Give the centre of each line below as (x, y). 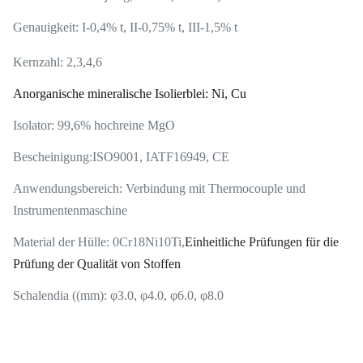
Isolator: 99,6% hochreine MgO (94, 125)
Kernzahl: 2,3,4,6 (58, 62)
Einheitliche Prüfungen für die (262, 242)
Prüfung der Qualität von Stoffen (97, 264)
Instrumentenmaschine (70, 210)
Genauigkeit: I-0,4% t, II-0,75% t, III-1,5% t (125, 27)
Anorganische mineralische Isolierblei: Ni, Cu (130, 94)
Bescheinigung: (53, 157)
